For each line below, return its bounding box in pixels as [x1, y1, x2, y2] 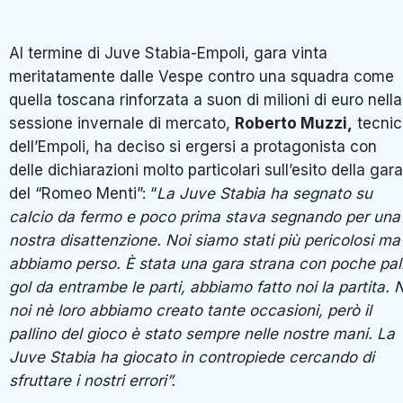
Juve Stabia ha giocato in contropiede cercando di [9, 348, 374, 367]
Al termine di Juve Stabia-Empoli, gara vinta [9, 44, 327, 63]
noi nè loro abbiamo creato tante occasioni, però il [9, 301, 372, 320]
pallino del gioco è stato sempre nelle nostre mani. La [9, 325, 395, 344]
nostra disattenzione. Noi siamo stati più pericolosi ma [9, 231, 400, 250]
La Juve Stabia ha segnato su [157, 184, 372, 203]
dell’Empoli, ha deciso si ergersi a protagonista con [9, 138, 377, 157]
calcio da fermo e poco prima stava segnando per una [9, 208, 400, 227]
